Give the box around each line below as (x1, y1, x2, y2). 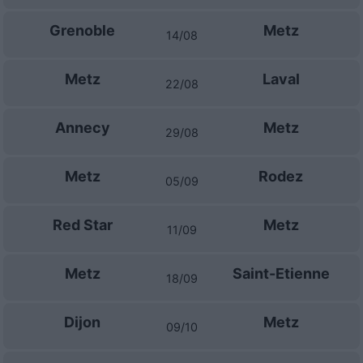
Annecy (54, 119, 110, 136)
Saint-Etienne (232, 265, 330, 282)
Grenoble (49, 22, 115, 39)
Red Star (52, 216, 113, 233)
